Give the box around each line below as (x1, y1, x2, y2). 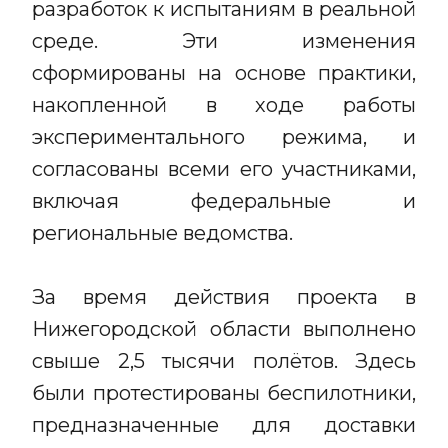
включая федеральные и (32, 189, 416, 213)
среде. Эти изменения (32, 29, 416, 53)
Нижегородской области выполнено (32, 317, 416, 341)
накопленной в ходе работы (32, 93, 416, 117)
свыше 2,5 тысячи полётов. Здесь (32, 349, 416, 373)
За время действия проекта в (32, 285, 416, 309)
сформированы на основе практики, (32, 61, 416, 85)
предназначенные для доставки (32, 413, 416, 437)
